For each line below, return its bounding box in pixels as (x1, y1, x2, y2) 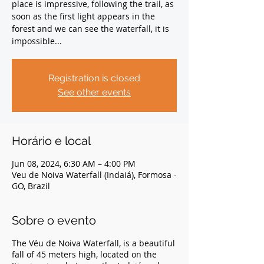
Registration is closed (48, 72, 140, 84)
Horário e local (12, 134, 91, 148)
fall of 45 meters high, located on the (12, 249, 157, 260)
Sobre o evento (12, 213, 96, 227)
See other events (58, 87, 131, 98)
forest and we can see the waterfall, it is (12, 23, 169, 34)
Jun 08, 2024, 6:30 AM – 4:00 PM (12, 158, 136, 169)
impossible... (12, 35, 62, 47)
